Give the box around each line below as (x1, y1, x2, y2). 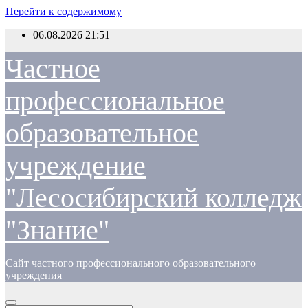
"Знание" (5, 214, 109, 245)
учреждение (5, 150, 146, 181)
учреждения (5, 269, 62, 281)
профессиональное (5, 85, 225, 116)
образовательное (5, 118, 199, 148)
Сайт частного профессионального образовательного (5, 257, 256, 269)
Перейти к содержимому (5, 5, 122, 17)
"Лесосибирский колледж (5, 182, 302, 213)
